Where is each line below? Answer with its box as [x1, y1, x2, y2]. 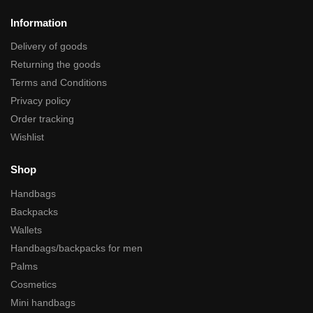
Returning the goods [10, 59, 101, 71]
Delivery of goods [10, 41, 87, 52]
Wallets [10, 224, 42, 235]
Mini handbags [10, 296, 75, 308]
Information [10, 16, 67, 29]
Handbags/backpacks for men [10, 242, 143, 254]
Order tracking [10, 113, 74, 125]
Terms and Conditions [10, 77, 107, 89]
